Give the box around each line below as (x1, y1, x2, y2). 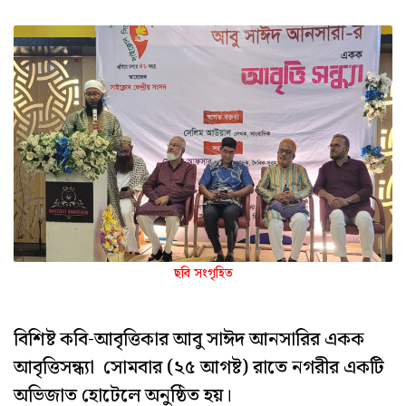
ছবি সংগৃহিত (173, 264, 233, 285)
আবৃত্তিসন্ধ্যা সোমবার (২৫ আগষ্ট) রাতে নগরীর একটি (14, 352, 384, 383)
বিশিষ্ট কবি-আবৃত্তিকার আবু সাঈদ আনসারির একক (14, 324, 364, 355)
